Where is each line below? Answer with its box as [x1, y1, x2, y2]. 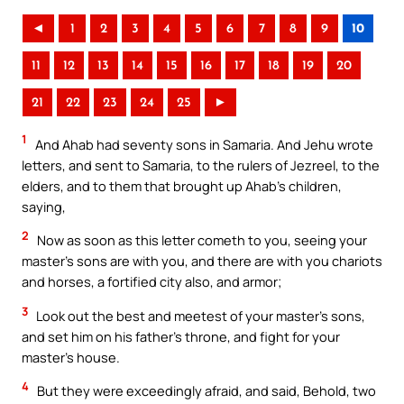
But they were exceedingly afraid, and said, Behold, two [34, 381, 376, 400]
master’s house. [22, 347, 120, 366]
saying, [22, 197, 66, 216]
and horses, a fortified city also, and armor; [22, 272, 281, 291]
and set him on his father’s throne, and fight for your [22, 326, 340, 345]
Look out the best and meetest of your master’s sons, [33, 306, 365, 325]
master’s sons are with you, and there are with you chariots [22, 252, 382, 271]
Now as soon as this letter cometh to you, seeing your [34, 231, 367, 250]
